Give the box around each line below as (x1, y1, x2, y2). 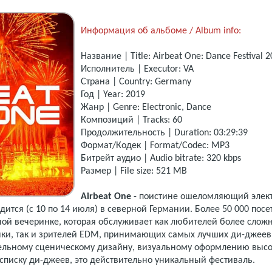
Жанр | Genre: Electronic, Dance (81, 103, 211, 113)
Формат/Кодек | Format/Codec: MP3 (81, 141, 232, 151)
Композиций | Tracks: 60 (81, 115, 182, 126)
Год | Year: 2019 (81, 90, 145, 100)
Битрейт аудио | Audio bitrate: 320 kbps (81, 154, 241, 164)
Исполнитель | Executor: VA (81, 64, 194, 75)
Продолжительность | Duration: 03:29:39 (81, 128, 248, 138)
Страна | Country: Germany (81, 77, 191, 87)
